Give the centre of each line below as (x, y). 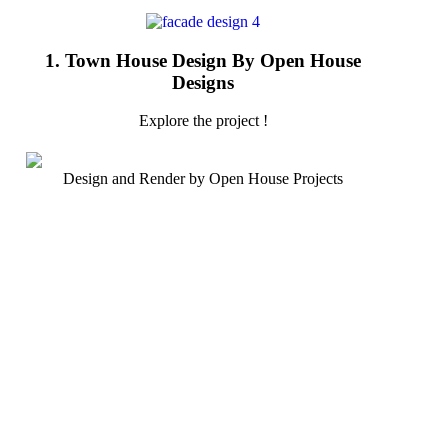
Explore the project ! (203, 121)
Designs (203, 82)
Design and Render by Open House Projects (203, 178)
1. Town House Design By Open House (203, 60)
